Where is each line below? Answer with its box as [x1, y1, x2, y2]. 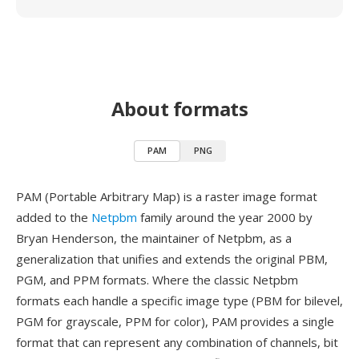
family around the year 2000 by [137, 209, 313, 225]
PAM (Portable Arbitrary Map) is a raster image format [16, 188, 317, 204]
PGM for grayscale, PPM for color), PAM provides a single [16, 313, 334, 329]
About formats [111, 95, 248, 122]
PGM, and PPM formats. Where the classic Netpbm [16, 272, 298, 288]
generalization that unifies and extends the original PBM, [16, 251, 328, 267]
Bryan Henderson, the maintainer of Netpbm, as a [16, 230, 292, 246]
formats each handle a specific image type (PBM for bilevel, [16, 292, 343, 309]
